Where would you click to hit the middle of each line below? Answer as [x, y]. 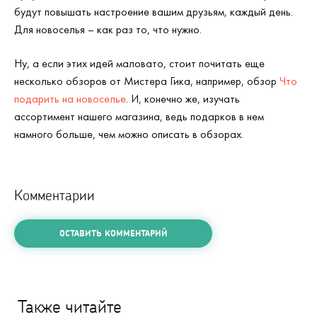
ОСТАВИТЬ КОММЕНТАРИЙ [113, 233]
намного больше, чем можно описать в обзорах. [129, 134]
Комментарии [54, 195]
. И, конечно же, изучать [183, 99]
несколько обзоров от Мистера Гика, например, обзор [147, 81]
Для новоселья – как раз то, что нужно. [108, 29]
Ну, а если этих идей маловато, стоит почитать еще [139, 63]
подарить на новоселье [70, 99]
